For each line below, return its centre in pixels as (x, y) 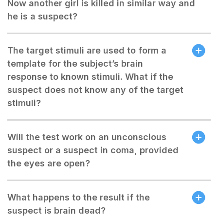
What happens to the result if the (79, 197)
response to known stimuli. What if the (90, 77)
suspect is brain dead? (56, 210)
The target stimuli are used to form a (87, 50)
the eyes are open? (49, 163)
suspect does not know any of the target (95, 90)
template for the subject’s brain (75, 64)
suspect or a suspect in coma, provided (93, 150)
